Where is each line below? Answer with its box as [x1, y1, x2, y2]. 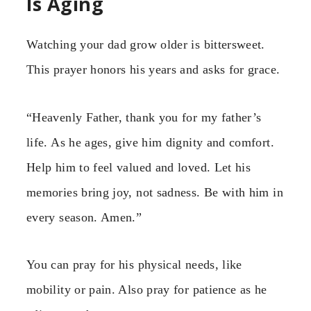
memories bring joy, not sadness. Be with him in [26, 185, 283, 199]
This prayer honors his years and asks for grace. [26, 62, 280, 77]
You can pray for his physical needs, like [26, 258, 242, 272]
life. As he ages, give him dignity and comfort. [26, 135, 274, 149]
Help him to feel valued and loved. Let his [26, 160, 251, 174]
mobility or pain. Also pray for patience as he [26, 283, 267, 297]
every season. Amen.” [26, 210, 142, 224]
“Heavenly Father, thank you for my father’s [26, 110, 262, 124]
